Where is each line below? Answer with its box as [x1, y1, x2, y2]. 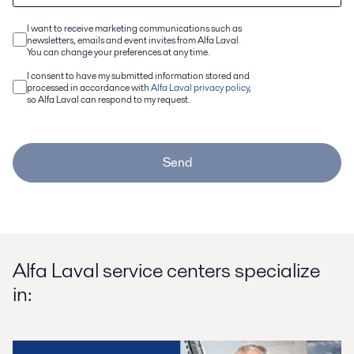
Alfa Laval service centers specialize [13, 255, 320, 284]
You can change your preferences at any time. [27, 44, 210, 58]
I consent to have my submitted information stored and [27, 68, 250, 82]
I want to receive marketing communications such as [27, 21, 242, 35]
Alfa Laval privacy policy [151, 80, 249, 94]
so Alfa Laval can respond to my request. [27, 92, 190, 106]
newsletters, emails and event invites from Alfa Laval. [27, 32, 241, 47]
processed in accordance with [27, 80, 151, 94]
